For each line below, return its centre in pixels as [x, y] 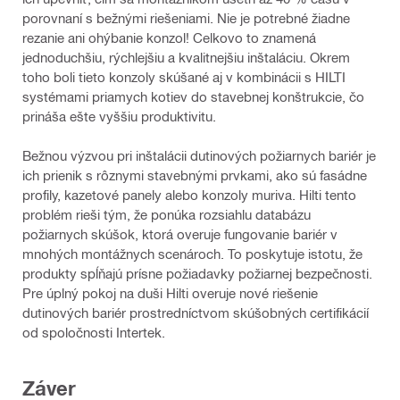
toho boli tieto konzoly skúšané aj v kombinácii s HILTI [184, 76]
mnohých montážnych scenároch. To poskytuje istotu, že [192, 253]
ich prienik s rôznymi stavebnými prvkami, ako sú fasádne [195, 175]
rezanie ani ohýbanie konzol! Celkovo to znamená [169, 37]
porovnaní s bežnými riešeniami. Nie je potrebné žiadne [186, 17]
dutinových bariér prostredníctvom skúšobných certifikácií [196, 312]
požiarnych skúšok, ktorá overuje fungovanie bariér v [180, 233]
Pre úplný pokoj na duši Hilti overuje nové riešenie [170, 292]
